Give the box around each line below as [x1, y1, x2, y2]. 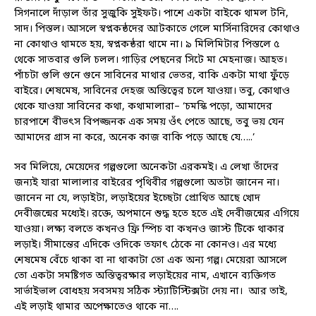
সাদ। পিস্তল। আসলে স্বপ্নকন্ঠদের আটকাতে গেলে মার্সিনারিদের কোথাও [14, 23, 300, 37]
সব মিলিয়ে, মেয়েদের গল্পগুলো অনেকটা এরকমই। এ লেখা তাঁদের [14, 161, 279, 175]
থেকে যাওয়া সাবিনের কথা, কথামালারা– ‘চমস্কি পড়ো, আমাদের [14, 100, 272, 114]
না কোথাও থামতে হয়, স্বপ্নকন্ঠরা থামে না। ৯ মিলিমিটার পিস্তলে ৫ [14, 38, 280, 52]
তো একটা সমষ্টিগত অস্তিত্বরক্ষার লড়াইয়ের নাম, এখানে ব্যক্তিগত [14, 269, 276, 284]
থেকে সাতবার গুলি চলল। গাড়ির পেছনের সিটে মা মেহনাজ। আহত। [14, 54, 287, 68]
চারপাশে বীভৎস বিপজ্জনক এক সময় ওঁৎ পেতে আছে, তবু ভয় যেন [14, 116, 284, 130]
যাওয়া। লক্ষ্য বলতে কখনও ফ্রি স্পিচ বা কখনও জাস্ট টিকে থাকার [14, 223, 284, 237]
